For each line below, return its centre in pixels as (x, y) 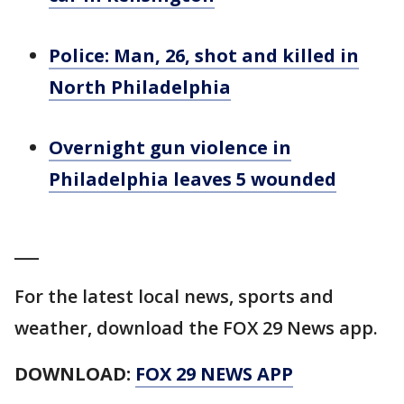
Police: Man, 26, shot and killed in (204, 56)
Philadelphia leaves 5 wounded (193, 179)
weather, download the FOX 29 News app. (196, 328)
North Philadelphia (140, 87)
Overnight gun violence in (170, 148)
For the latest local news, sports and (174, 297)
